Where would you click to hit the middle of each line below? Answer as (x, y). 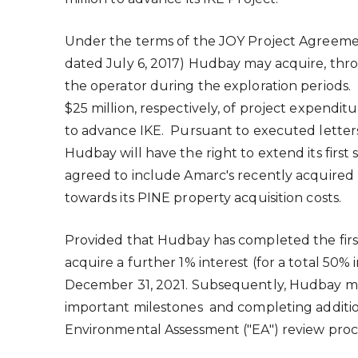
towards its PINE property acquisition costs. (203, 197)
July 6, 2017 (143, 63)
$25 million (99, 108)
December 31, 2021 (125, 284)
